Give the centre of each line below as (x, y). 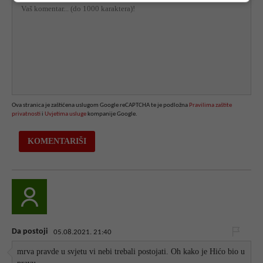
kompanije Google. (112, 114)
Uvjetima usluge (65, 114)
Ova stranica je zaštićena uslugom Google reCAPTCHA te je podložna (100, 105)
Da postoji (30, 231)
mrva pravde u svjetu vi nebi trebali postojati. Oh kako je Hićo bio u (131, 252)
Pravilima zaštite (210, 105)
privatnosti (26, 114)
